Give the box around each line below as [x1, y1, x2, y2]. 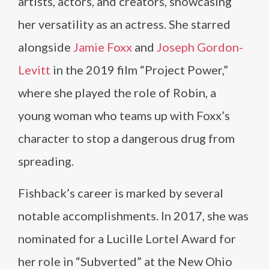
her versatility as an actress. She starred [18, 17, 231, 31]
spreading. [18, 154, 74, 168]
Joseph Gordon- [157, 40, 243, 54]
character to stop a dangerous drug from [18, 131, 235, 145]
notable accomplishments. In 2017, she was [18, 208, 249, 223]
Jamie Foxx [73, 40, 132, 54]
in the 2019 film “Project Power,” [50, 62, 228, 77]
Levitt [18, 62, 50, 77]
